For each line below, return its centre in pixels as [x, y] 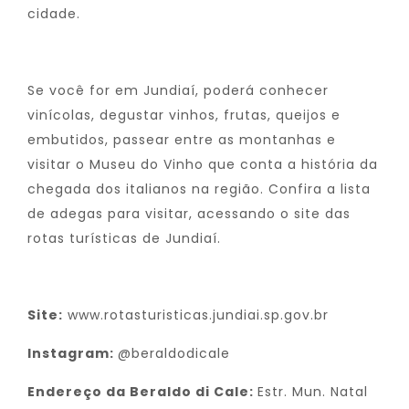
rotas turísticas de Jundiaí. [124, 238]
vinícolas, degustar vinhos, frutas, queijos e [184, 115]
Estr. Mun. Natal [313, 392]
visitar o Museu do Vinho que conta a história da [203, 164]
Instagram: [73, 353]
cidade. [54, 14]
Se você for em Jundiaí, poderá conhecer [178, 90]
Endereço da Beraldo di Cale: [142, 392]
